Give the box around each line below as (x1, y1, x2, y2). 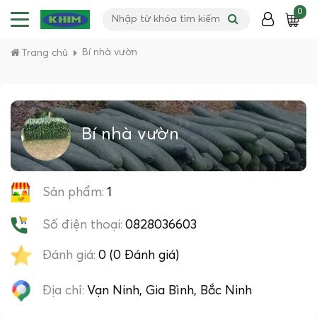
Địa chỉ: (42, 284, 84, 297)
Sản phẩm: (42, 185, 104, 199)
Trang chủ (21, 48, 68, 58)
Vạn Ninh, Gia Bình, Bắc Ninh (87, 284, 252, 297)
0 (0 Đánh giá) (98, 248, 179, 262)
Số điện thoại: (42, 218, 122, 231)
